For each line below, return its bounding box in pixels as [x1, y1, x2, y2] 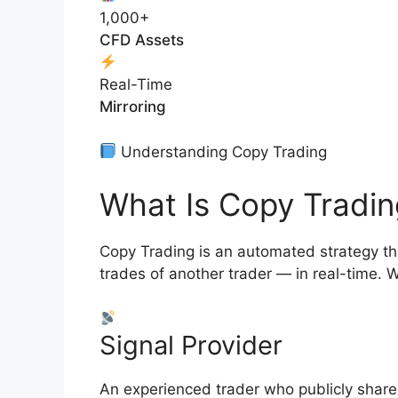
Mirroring [99, 98, 166, 116]
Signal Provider [99, 329, 283, 361]
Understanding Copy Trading [116, 142, 328, 161]
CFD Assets [99, 31, 184, 50]
